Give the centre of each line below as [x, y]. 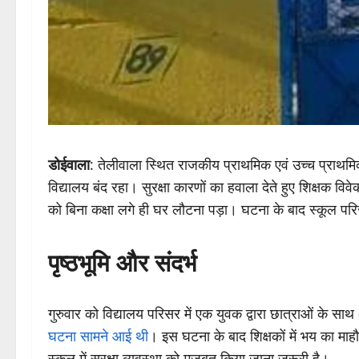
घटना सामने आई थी [98, 336]
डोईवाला [69, 165]
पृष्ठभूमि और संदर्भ [122, 261]
